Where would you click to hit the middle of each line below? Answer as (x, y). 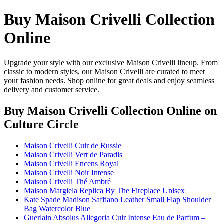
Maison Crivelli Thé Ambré (67, 181)
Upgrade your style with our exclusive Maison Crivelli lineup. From (111, 62)
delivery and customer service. (52, 89)
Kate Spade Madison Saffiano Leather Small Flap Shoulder (117, 199)
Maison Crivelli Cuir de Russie (73, 145)
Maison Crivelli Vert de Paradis (73, 154)
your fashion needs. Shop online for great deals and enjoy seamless (109, 80)
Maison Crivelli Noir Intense (69, 172)
